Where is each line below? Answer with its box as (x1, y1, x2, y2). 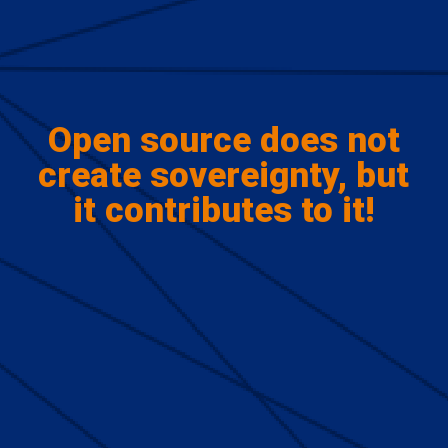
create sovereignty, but (38, 154, 410, 196)
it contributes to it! (72, 189, 375, 231)
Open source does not (47, 119, 400, 161)
